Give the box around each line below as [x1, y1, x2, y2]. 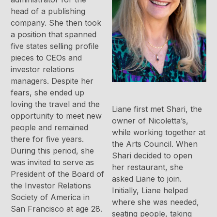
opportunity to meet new [11, 111, 102, 121]
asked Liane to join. [112, 174, 182, 184]
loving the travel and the [11, 99, 100, 109]
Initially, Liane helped [112, 186, 188, 196]
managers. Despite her [11, 76, 94, 86]
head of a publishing [11, 6, 86, 16]
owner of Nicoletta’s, [112, 116, 188, 126]
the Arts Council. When [112, 139, 198, 149]
